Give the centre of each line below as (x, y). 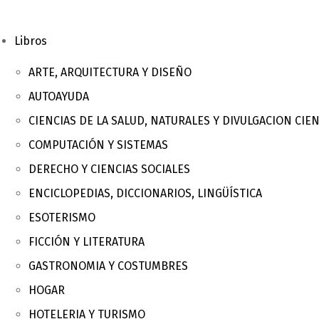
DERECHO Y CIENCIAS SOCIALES (109, 169)
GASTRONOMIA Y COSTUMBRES (108, 266)
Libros (31, 41)
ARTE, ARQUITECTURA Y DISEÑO (110, 72)
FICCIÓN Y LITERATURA (87, 242)
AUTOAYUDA (59, 96)
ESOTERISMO (62, 218)
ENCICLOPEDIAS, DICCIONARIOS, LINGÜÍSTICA (145, 193)
